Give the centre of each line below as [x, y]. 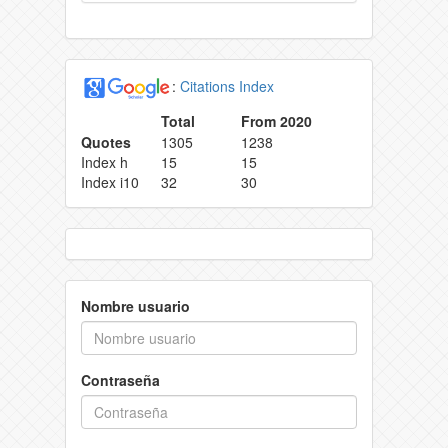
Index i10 [110, 181]
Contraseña [120, 379]
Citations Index [227, 85]
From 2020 [276, 120]
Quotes [106, 141]
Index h [104, 161]
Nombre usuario [135, 305]
